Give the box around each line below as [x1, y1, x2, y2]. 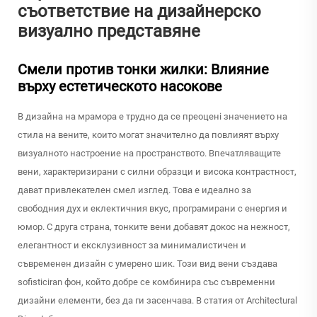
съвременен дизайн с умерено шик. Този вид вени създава [18, 258, 277, 270]
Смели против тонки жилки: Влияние [18, 61, 269, 79]
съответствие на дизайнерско [18, 1, 261, 22]
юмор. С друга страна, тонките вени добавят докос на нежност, [18, 221, 290, 233]
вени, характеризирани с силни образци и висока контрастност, [18, 166, 296, 178]
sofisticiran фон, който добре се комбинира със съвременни [18, 277, 275, 288]
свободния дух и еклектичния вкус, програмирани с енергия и [18, 203, 287, 214]
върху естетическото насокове [18, 78, 222, 96]
